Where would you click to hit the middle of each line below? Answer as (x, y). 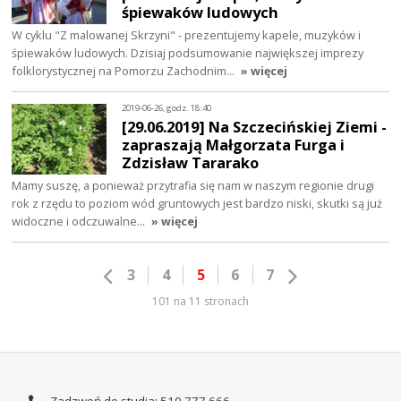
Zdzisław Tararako (191, 163)
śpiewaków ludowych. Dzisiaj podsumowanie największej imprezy (188, 53)
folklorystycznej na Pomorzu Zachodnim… (125, 71)
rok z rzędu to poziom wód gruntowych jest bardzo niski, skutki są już (197, 204)
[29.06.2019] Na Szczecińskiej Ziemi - (255, 127)
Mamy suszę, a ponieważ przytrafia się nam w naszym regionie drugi (193, 186)
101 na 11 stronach (200, 302)
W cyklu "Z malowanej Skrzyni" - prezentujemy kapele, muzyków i (187, 35)
